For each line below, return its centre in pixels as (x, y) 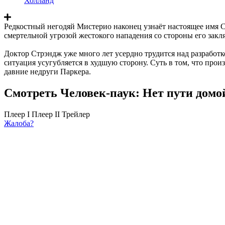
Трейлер (76, 114)
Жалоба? (19, 123)
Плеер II (46, 114)
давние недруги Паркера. (47, 71)
